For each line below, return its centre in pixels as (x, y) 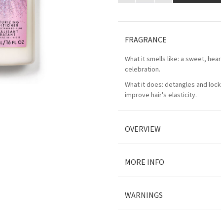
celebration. (143, 70)
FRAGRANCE (146, 40)
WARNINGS (144, 195)
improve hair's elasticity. (161, 95)
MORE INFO (145, 162)
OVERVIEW (143, 129)
